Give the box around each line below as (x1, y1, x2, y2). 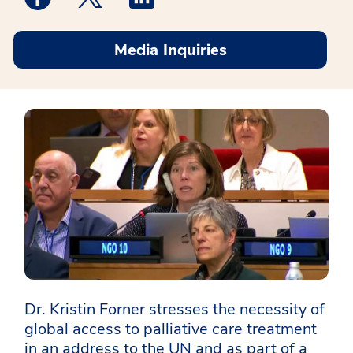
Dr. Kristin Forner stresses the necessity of (24, 299, 325, 321)
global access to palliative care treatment (24, 318, 317, 340)
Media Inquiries (113, 39, 227, 61)
